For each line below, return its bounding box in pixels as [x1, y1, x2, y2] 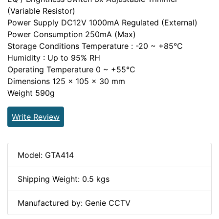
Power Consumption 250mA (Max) [7, 29, 136, 39]
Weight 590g [7, 88, 55, 98]
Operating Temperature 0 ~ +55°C [7, 64, 135, 74]
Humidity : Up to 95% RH [7, 52, 100, 63]
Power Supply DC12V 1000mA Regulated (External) [7, 17, 197, 27]
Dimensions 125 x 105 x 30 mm [7, 76, 125, 86]
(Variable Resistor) [7, 5, 75, 16]
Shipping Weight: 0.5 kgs [18, 174, 109, 184]
